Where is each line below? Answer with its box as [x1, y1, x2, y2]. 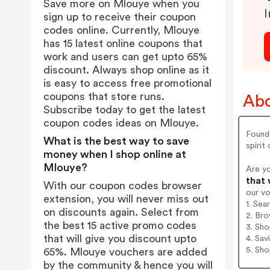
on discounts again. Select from [43, 207, 199, 218]
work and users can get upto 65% [43, 51, 207, 62]
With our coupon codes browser [43, 180, 202, 191]
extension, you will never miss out [43, 193, 209, 204]
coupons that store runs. [43, 91, 165, 102]
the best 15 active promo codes [43, 220, 196, 231]
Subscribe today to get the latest [43, 104, 206, 115]
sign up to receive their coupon [43, 11, 196, 22]
